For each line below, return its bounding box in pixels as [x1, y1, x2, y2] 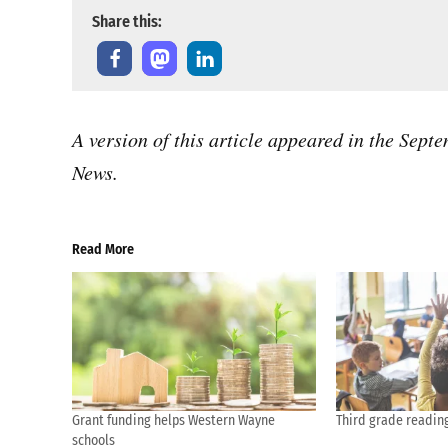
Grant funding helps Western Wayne [72, 412, 275, 430]
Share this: [92, 12, 162, 31]
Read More [72, 241, 134, 258]
